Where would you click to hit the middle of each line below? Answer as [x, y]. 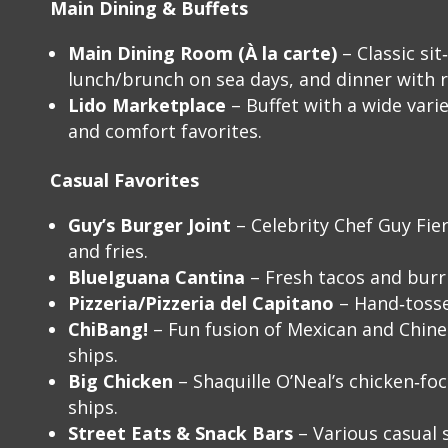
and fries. [108, 251]
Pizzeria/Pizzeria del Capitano [201, 303]
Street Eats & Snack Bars [180, 433]
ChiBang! [108, 329]
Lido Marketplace [147, 105]
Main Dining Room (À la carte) [202, 53]
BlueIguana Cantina [156, 277]
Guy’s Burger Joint [149, 225]
